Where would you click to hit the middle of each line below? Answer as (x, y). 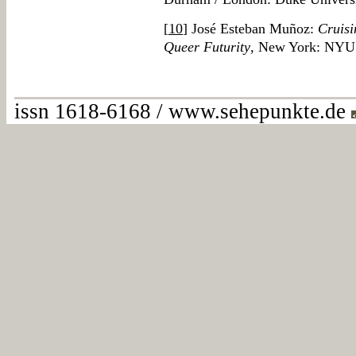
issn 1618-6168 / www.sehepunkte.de (183, 111)
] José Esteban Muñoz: (250, 29)
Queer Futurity (207, 47)
